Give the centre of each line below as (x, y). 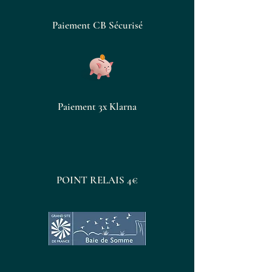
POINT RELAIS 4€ (97, 180)
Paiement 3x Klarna (97, 107)
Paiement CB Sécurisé (97, 25)
